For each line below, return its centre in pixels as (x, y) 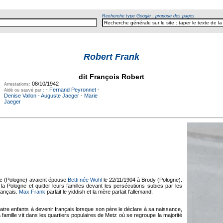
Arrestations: (18, 84)
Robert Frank (111, 57)
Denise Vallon (20, 96)
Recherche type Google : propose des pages (148, 16)
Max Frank (32, 191)
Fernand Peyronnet (73, 90)
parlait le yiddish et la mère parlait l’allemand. (99, 191)
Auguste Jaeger (60, 96)
